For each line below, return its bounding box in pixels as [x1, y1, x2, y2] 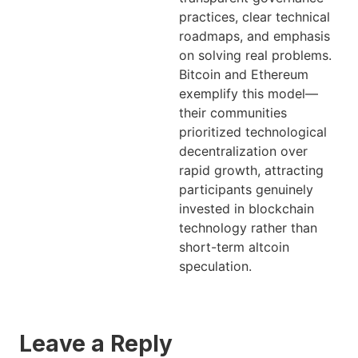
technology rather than [179, 219, 317, 236]
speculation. [179, 257, 252, 274]
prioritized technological [179, 123, 327, 140]
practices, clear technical [179, 8, 330, 25]
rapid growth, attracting [179, 161, 324, 178]
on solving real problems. [179, 46, 332, 63]
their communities [179, 104, 287, 121]
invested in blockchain [179, 200, 314, 217]
